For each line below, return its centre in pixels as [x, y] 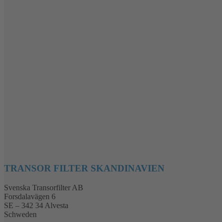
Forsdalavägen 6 [30, 196]
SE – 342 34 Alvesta [36, 205]
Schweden [20, 214]
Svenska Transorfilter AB [44, 187]
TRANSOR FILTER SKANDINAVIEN [84, 168]
